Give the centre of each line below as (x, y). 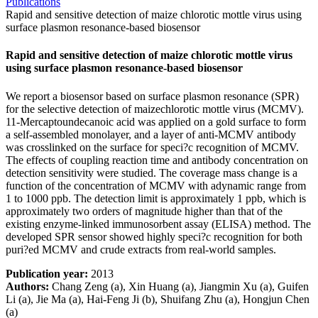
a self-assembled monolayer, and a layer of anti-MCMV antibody (151, 134)
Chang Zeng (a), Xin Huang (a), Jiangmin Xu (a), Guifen (179, 286)
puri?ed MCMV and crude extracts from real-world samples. (141, 249)
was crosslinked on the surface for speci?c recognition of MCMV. (152, 147)
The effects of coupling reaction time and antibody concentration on (157, 160)
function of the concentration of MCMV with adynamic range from (156, 185)
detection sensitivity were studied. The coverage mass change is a (152, 172)
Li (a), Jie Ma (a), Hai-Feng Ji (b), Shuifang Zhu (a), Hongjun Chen (158, 299)
